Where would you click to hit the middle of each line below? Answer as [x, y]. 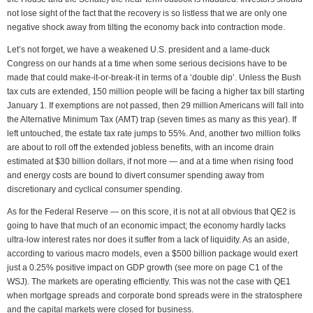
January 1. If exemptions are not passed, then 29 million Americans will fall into [155, 105]
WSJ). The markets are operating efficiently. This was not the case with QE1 [149, 282]
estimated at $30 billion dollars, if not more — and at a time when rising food [150, 161]
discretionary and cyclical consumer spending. [95, 189]
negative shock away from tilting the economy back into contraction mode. [146, 27]
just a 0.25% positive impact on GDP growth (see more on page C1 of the [145, 268]
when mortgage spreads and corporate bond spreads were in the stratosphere [155, 296]
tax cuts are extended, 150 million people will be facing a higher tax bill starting [156, 92]
